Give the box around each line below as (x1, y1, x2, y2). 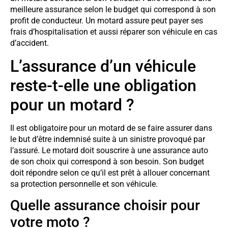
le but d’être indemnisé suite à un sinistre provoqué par (10, 134, 205, 144)
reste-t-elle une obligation (10, 75, 196, 95)
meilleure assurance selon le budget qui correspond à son (10, 5, 216, 15)
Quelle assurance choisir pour (10, 197, 200, 214)
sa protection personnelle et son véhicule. (10, 179, 158, 189)
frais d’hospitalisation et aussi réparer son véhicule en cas (10, 27, 217, 37)
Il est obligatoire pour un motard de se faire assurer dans (10, 123, 212, 133)
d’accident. (10, 38, 49, 48)
